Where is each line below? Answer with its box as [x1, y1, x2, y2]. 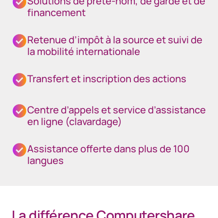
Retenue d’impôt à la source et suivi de [27, 33, 202, 46]
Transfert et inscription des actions [27, 72, 186, 85]
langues [27, 154, 64, 167]
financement [27, 6, 86, 19]
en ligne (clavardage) [27, 115, 122, 128]
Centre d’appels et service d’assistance [27, 103, 206, 116]
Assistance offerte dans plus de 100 [27, 142, 190, 155]
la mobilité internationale [27, 45, 140, 58]
